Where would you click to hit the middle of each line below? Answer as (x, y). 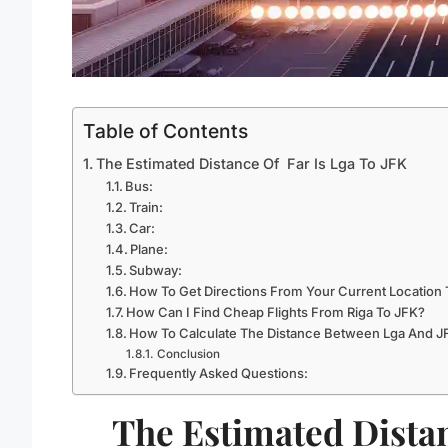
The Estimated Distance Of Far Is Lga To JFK (251, 164)
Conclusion (188, 354)
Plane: (149, 249)
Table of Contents (165, 131)
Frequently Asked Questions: (219, 373)
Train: (146, 207)
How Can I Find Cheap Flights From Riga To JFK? (276, 312)
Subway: (156, 270)
